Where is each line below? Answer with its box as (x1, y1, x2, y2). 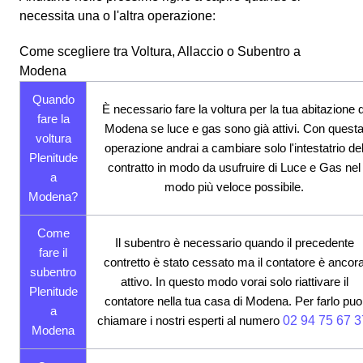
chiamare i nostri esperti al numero (96, 313, 283, 327)
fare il (39, 245, 67, 259)
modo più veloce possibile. (164, 179, 304, 194)
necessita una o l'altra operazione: (19, 8, 216, 23)
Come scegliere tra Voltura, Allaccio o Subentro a (19, 44, 301, 58)
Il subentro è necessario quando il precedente (114, 235, 354, 250)
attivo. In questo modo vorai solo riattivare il (120, 274, 348, 288)
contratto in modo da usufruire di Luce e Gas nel (108, 160, 361, 174)
